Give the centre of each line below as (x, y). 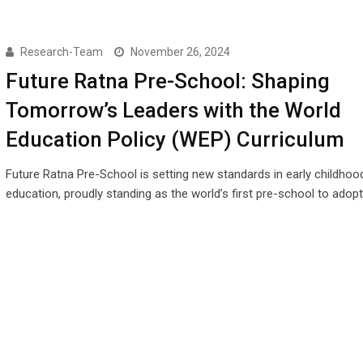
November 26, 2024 (180, 52)
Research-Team (61, 52)
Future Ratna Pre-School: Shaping (167, 81)
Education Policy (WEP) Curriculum (175, 140)
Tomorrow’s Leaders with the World (173, 111)
